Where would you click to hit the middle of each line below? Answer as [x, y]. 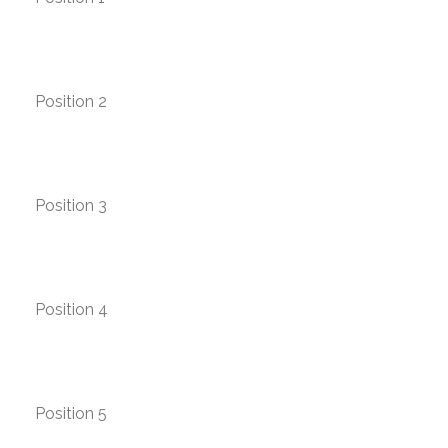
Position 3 [71, 205]
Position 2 [71, 101]
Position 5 [71, 413]
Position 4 [71, 309]
